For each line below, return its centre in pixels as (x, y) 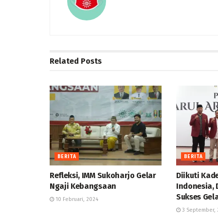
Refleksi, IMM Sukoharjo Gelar (103, 176)
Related (64, 61)
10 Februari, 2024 (76, 200)
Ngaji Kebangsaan (83, 186)
